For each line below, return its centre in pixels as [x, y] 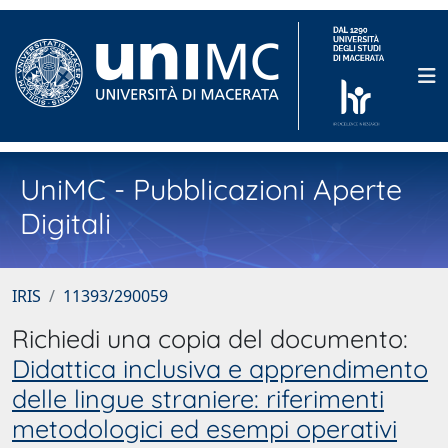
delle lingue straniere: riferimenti [198, 398]
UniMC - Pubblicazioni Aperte [211, 189]
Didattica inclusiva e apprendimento [220, 368]
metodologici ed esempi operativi [204, 428]
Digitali [65, 223]
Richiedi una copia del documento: [210, 338]
